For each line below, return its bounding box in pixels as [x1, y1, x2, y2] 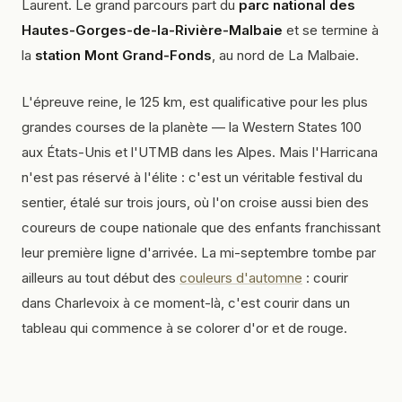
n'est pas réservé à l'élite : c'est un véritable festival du [22, 169, 363, 186]
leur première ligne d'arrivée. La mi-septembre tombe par [22, 244, 376, 261]
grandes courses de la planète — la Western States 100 [22, 118, 362, 135]
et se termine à [283, 22, 379, 39]
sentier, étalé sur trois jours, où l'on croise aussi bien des [22, 194, 369, 211]
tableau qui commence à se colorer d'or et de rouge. [22, 319, 347, 336]
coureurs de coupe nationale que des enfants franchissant [22, 219, 380, 236]
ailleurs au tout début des [22, 269, 179, 286]
